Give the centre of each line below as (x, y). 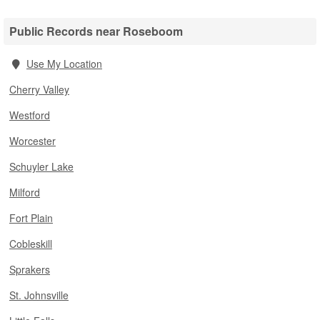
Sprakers (30, 269)
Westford (30, 115)
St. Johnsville (39, 295)
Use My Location (64, 64)
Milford (25, 192)
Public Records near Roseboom (96, 31)
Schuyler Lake (41, 166)
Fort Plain (31, 218)
